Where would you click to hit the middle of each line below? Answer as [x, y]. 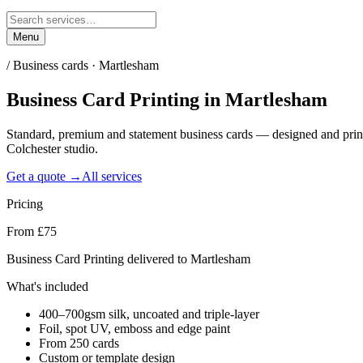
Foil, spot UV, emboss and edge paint [135, 328]
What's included [47, 286]
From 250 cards [79, 343]
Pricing [25, 203]
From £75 [32, 231]
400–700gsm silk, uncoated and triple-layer [149, 314]
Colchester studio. [52, 148]
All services [112, 176]
